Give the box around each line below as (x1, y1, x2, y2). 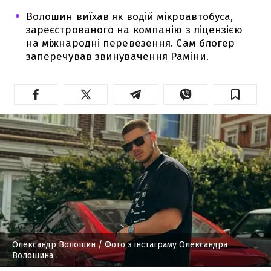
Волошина (12, 250, 53, 261)
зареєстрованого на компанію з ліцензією (25, 23, 243, 36)
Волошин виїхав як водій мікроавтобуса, (25, 10, 233, 23)
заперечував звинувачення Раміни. (25, 50, 209, 63)
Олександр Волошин (12, 239, 96, 250)
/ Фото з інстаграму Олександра (96, 239, 227, 250)
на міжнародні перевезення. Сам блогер (25, 36, 235, 50)
